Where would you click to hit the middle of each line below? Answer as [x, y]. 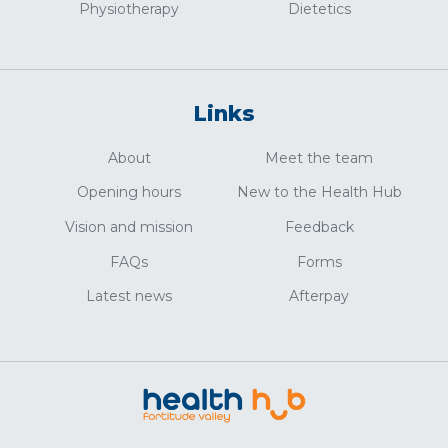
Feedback [319, 226]
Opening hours [129, 192]
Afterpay [319, 296]
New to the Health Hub [319, 192]
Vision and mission [129, 226]
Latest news [129, 296]
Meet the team [319, 157]
